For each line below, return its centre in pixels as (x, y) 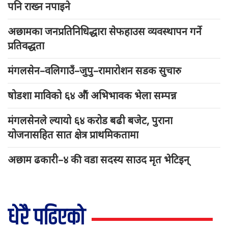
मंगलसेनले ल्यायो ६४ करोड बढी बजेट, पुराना (90, 121)
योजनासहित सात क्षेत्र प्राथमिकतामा (73, 135)
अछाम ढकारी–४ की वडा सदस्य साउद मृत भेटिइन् (98, 160)
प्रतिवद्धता (26, 46)
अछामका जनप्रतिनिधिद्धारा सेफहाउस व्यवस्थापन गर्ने (105, 32)
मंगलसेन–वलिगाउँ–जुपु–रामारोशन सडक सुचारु (94, 71)
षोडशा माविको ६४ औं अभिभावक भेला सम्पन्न (92, 96)
